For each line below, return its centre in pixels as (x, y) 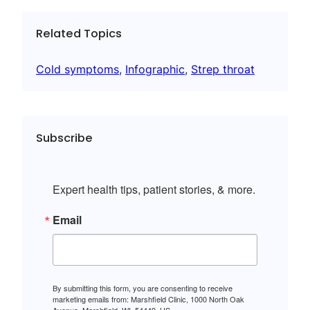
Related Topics (79, 33)
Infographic (155, 69)
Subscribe (64, 138)
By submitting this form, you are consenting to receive (143, 288)
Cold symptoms (77, 69)
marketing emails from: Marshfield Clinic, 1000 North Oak (148, 299)
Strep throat (223, 69)
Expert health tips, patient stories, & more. (154, 190)
